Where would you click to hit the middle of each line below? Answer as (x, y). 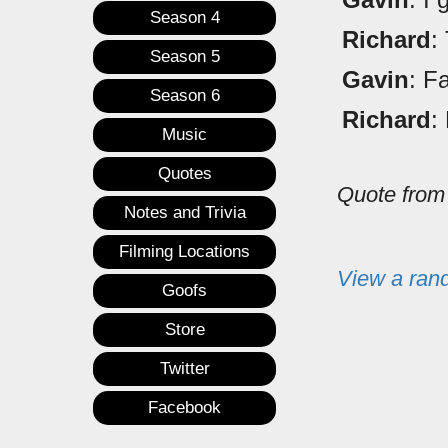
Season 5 (184, 57)
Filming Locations (184, 252)
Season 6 (184, 96)
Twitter (184, 369)
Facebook (184, 408)
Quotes (184, 174)
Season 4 (184, 18)
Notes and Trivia (184, 213)
